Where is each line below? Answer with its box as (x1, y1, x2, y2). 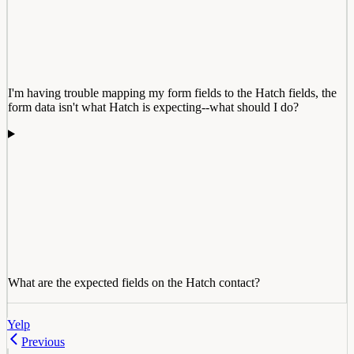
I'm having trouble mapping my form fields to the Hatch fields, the (8, 85, 337, 100)
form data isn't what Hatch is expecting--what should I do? (8, 100, 299, 114)
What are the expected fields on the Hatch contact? (8, 275, 260, 289)
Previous (21, 334, 65, 348)
